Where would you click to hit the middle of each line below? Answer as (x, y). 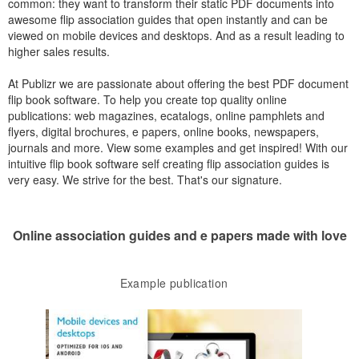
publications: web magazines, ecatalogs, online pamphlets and (166, 115)
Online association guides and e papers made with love (179, 235)
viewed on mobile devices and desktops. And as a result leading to (176, 35)
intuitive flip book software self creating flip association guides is (169, 163)
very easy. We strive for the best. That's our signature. (145, 179)
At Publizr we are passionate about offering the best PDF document (178, 83)
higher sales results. (59, 51)
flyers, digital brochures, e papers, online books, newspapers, (163, 131)
